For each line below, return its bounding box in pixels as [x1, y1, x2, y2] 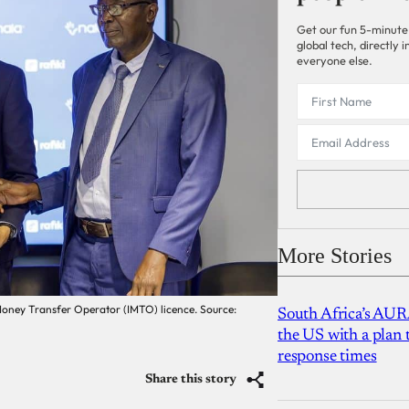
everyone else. [297, 53, 372, 68]
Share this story [145, 372, 236, 386]
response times [278, 348, 377, 365]
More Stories [278, 243, 392, 267]
